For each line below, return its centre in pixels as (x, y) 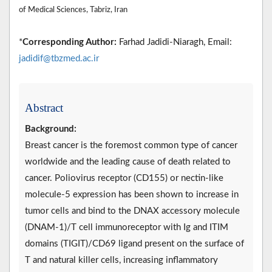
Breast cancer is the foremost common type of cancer (131, 145)
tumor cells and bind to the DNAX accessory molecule (132, 211)
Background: (51, 129)
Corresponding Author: (70, 42)
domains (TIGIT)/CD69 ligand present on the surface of (134, 243)
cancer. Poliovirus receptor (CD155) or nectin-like (124, 178)
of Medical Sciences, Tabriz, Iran (73, 9)
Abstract (44, 107)
